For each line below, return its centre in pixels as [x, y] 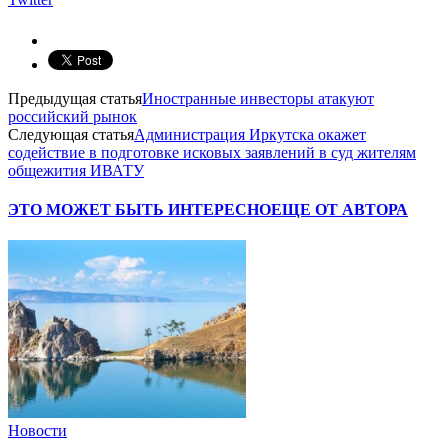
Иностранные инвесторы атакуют [258, 98]
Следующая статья [71, 134]
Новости [37, 431]
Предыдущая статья [75, 98]
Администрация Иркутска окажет [250, 134]
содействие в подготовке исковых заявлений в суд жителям [212, 152]
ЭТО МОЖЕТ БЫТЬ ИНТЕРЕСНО [139, 210]
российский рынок [72, 116]
